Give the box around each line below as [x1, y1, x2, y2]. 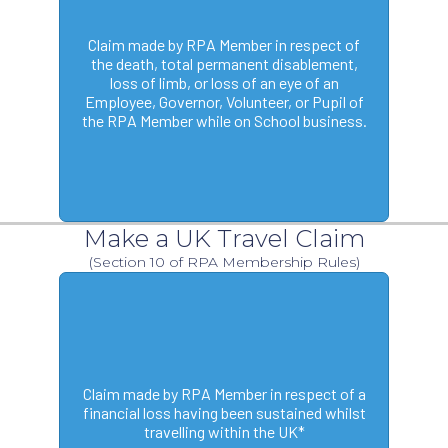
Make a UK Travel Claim [83, 224, 365, 254]
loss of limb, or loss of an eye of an [109, 72, 339, 92]
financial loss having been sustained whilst [82, 402, 366, 422]
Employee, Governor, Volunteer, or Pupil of [84, 91, 364, 111]
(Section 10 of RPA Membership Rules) [88, 253, 360, 272]
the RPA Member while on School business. [81, 110, 367, 130]
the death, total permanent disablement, [90, 53, 358, 73]
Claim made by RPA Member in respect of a [82, 383, 366, 403]
